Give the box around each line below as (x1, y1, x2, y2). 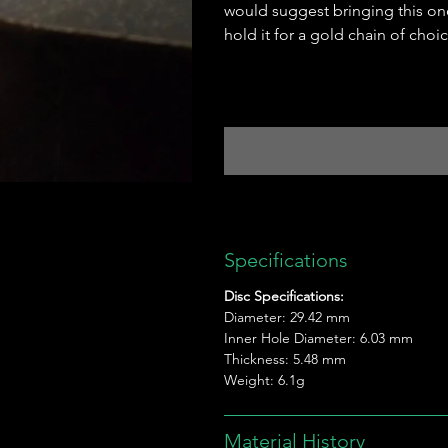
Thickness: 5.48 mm (224, 349, 346, 368)
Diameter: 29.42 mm (224, 307, 350, 326)
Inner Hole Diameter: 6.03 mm (224, 328, 413, 347)
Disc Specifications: (224, 286, 344, 305)
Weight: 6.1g (224, 370, 305, 389)
